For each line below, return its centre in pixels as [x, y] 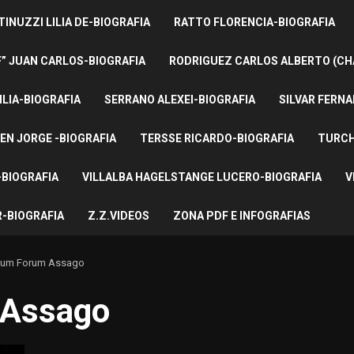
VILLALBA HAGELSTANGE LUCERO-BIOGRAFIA [202, 177]
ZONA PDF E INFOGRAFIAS [242, 215]
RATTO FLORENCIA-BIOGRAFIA [254, 22]
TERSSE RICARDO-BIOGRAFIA [217, 138]
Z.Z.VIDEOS [119, 215]
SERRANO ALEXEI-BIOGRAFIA [179, 99]
